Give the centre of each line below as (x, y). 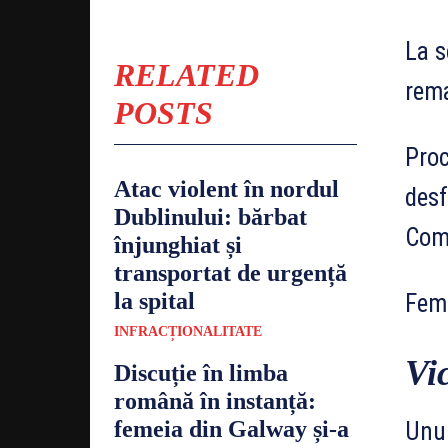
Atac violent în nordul (226, 188)
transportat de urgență (230, 272)
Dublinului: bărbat (210, 216)
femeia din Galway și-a (231, 428)
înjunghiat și (178, 244)
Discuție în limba (201, 372)
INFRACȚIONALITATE (188, 331)
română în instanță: (215, 400)
